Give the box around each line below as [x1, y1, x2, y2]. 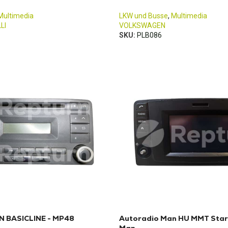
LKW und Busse [119, 12, 168, 20]
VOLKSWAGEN [119, 21, 165, 30]
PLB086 [137, 31, 162, 39]
